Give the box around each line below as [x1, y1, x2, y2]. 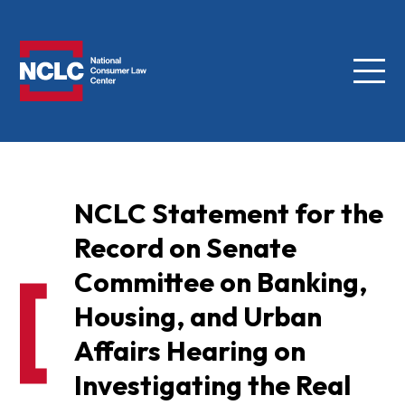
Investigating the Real [73, 368, 351, 403]
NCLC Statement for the [73, 196, 383, 231]
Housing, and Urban [73, 299, 322, 334]
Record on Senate [73, 231, 297, 266]
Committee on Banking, [73, 265, 367, 300]
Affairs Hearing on [73, 334, 306, 369]
